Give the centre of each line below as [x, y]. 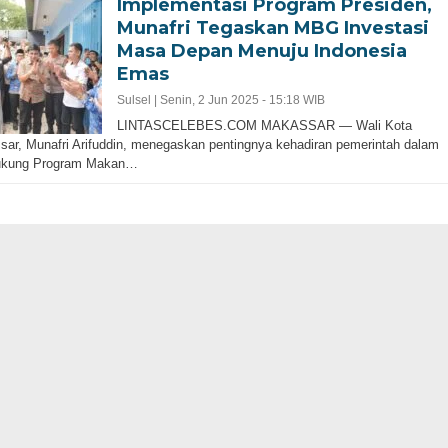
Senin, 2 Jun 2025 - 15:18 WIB [242, 99]
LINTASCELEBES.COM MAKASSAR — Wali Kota [264, 125]
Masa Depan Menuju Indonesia [261, 50]
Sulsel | [138, 99]
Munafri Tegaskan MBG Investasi [272, 27]
